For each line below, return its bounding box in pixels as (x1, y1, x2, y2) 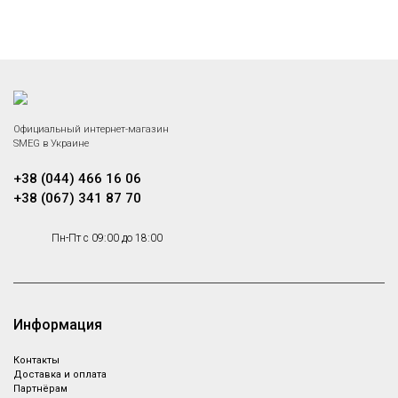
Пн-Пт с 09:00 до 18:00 (52, 232, 163, 244)
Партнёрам (13, 383, 68, 394)
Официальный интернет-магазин (13, 123, 169, 135)
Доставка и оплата (13, 369, 107, 380)
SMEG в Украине (13, 138, 89, 149)
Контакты (13, 354, 60, 366)
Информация (13, 316, 102, 333)
